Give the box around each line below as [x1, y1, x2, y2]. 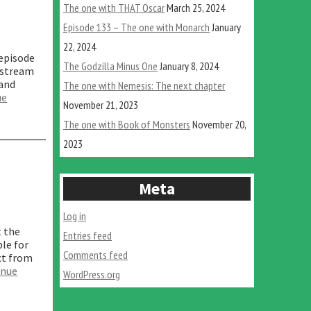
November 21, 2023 [63, 97, 138, 112]
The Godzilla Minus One [63, 58, 158, 73]
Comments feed [63, 247, 128, 262]
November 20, [192, 117, 246, 131]
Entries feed [63, 228, 112, 242]
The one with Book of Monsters [63, 117, 190, 131]
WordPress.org [63, 267, 120, 281]
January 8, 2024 [160, 58, 219, 73]
